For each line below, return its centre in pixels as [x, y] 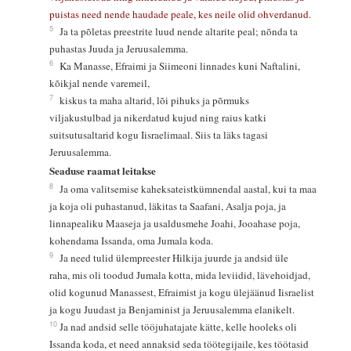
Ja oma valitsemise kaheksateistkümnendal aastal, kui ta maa [189, 189]
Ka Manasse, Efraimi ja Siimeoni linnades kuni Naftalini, [181, 65]
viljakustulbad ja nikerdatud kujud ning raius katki [159, 117]
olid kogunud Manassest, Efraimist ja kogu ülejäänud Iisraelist [183, 293]
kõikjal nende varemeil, [99, 83]
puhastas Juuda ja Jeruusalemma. [118, 48]
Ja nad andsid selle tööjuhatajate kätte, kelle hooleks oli [179, 327]
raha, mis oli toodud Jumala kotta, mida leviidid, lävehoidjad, [181, 275]
